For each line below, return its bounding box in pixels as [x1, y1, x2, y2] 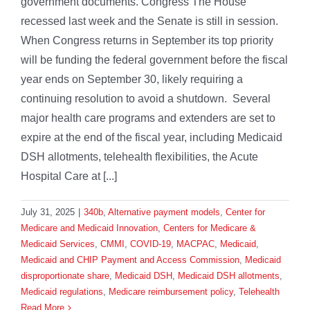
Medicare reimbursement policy [109, 286, 233, 298]
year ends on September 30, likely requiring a [21, 73, 243, 86]
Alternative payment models [108, 207, 220, 218]
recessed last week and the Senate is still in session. [21, 15, 284, 28]
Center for [226, 207, 265, 218]
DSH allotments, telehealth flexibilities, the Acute [21, 151, 258, 163]
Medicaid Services [21, 239, 95, 250]
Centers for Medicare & [163, 223, 256, 234]
